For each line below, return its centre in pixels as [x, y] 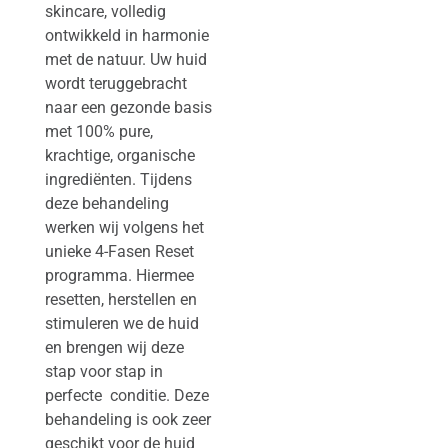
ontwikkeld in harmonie [126, 35]
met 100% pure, [98, 131]
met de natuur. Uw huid [125, 59]
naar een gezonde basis [128, 107]
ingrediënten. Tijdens [118, 179]
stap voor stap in [103, 371]
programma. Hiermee [119, 275]
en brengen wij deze [114, 347]
